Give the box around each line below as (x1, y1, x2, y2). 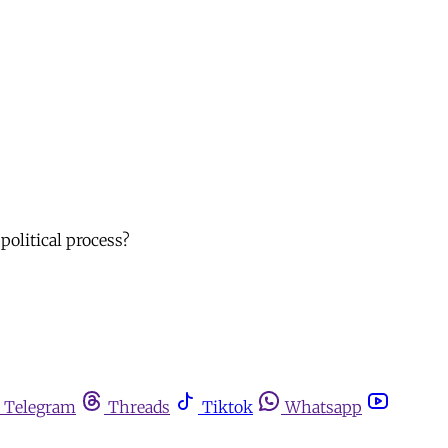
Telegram (4, 397, 76, 418)
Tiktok (202, 397, 253, 418)
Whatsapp (285, 397, 362, 418)
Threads (108, 397, 170, 418)
